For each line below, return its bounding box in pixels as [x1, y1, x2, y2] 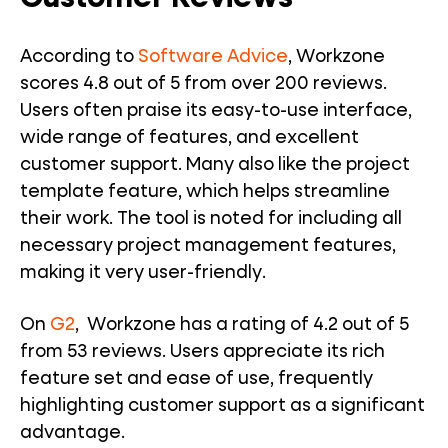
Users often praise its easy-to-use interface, [20, 102, 412, 121]
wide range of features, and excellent [20, 129, 359, 148]
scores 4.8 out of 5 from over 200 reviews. [20, 75, 387, 94]
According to [20, 48, 134, 67]
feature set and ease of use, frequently [20, 370, 373, 389]
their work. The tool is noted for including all [20, 210, 402, 229]
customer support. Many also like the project [20, 156, 410, 175]
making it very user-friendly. [20, 264, 266, 283]
